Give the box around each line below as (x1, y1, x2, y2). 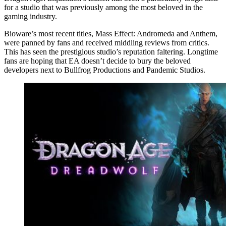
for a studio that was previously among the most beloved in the (4, 3, 203, 12)
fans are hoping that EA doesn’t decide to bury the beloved (4, 56, 191, 65)
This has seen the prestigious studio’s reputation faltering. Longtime (4, 47, 218, 56)
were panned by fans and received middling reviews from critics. (4, 38, 209, 47)
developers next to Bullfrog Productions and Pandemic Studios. (4, 65, 205, 74)
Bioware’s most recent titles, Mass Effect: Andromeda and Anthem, (4, 29, 217, 38)
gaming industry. (4, 12, 57, 21)
